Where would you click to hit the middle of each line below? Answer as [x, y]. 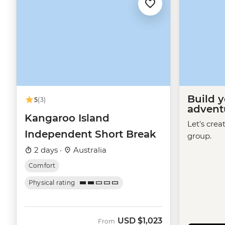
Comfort [42, 166]
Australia [89, 150]
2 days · [48, 150]
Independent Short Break [90, 134]
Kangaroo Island [67, 118]
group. [199, 136]
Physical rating [52, 183]
